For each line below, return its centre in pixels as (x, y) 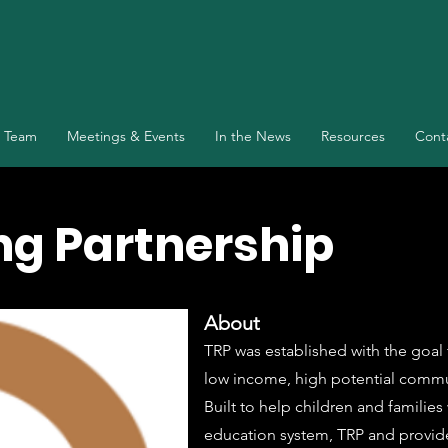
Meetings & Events (125, 136)
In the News (252, 136)
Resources (352, 136)
